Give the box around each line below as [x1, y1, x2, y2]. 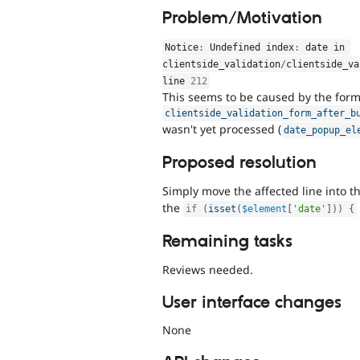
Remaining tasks [162, 231, 292, 253]
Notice [165, 41, 199, 53]
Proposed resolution [162, 153, 317, 174]
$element [242, 202, 288, 215]
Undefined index [204, 41, 295, 53]
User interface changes [162, 292, 342, 313]
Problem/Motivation [162, 7, 322, 29]
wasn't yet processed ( [162, 121, 281, 137]
